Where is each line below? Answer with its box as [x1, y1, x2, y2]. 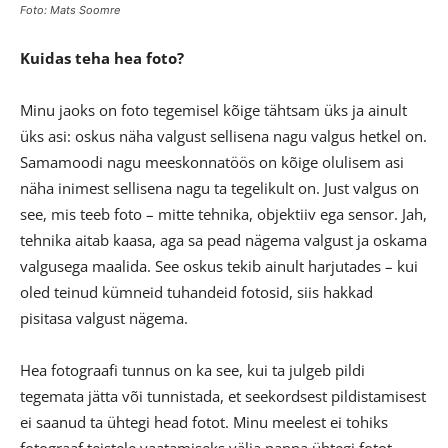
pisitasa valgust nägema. [20, 307, 188, 328]
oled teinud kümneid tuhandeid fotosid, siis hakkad [20, 281, 373, 302]
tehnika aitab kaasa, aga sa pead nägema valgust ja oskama [20, 229, 427, 250]
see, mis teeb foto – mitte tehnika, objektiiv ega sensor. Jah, [20, 203, 427, 224]
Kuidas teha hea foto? [20, 47, 184, 68]
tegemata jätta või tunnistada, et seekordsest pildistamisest [20, 385, 426, 406]
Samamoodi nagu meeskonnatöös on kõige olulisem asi [20, 151, 404, 172]
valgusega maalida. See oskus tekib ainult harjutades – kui [20, 255, 418, 276]
